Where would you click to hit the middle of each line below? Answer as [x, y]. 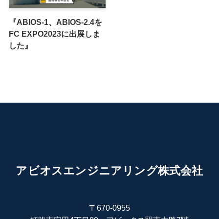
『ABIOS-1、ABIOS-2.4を [55, 22]
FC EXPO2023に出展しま [54, 33]
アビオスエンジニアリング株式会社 [109, 171]
